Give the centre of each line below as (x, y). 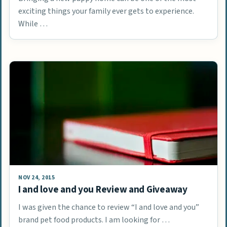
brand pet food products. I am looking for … (94, 220)
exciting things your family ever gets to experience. (106, 11)
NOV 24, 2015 (37, 177)
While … (33, 24)
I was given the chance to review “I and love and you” (109, 207)
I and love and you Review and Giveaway (103, 189)
